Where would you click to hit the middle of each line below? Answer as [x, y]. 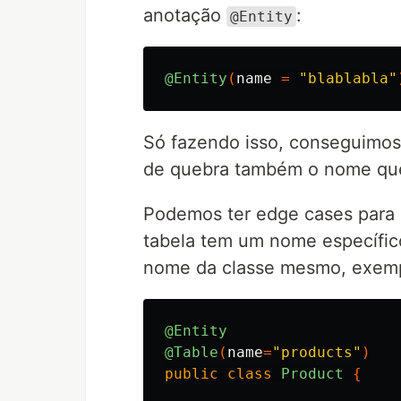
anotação [185, 15]
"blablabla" [348, 78]
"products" [317, 352]
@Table [192, 352]
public [192, 374]
